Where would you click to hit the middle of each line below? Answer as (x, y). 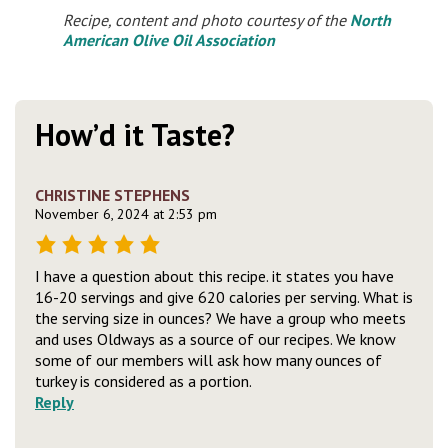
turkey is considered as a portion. (143, 381)
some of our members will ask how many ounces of (208, 360)
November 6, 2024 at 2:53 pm (126, 214)
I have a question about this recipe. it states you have (214, 276)
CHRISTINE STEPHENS (112, 195)
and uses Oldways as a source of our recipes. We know (215, 339)
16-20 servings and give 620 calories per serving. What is (224, 297)
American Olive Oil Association (169, 40)
